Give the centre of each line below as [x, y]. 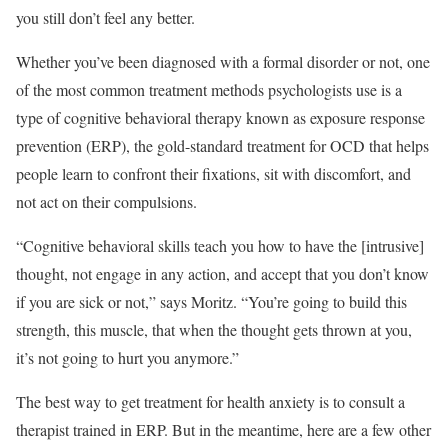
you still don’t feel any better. [105, 17]
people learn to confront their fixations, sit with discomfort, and [213, 173]
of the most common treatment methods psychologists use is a [209, 89]
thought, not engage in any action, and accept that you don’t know [222, 273]
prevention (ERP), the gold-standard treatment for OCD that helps [222, 145]
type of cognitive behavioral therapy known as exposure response [220, 117]
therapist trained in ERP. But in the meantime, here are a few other [223, 429]
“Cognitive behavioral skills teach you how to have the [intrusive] [220, 245]
